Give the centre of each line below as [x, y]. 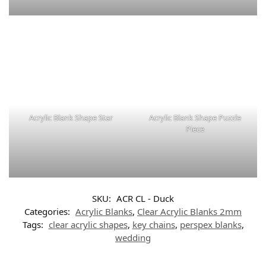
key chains [153, 225]
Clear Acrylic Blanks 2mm [189, 212]
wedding [133, 238]
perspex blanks [210, 225]
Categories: [48, 212]
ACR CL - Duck [145, 199]
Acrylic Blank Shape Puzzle [195, 118]
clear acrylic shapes [88, 225]
